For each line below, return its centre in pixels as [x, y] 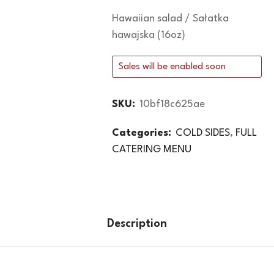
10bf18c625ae [172, 104]
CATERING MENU [152, 150]
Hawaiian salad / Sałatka [171, 19]
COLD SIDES [203, 133]
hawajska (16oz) [149, 35]
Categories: [142, 133]
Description [137, 224]
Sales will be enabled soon [172, 67]
